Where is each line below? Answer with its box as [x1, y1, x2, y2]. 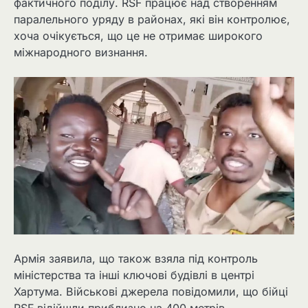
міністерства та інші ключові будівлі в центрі [14, 267, 254, 282]
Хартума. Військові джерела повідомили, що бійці [14, 284, 288, 298]
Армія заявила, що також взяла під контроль [14, 251, 258, 265]
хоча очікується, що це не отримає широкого [14, 28, 263, 43]
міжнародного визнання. [14, 45, 148, 59]
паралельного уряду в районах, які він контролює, [14, 12, 290, 26]
